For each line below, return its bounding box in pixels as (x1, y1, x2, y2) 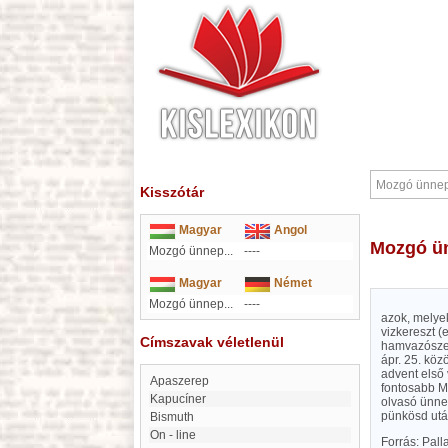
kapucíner (158, 392, 206, 406)
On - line (159, 428, 196, 442)
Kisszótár (140, 184, 204, 200)
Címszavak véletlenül (140, 334, 284, 350)
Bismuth (158, 410, 194, 424)
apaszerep (158, 374, 209, 388)
